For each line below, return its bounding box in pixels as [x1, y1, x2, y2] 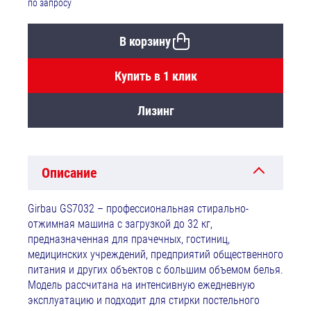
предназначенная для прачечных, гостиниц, [28, 233, 230, 246]
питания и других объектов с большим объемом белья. [28, 263, 283, 277]
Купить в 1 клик [114, 68, 197, 83]
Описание [42, 165, 97, 182]
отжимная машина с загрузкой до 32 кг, [28, 217, 212, 231]
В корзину [119, 33, 171, 49]
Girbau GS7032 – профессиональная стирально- [28, 202, 249, 216]
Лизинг [137, 103, 174, 118]
